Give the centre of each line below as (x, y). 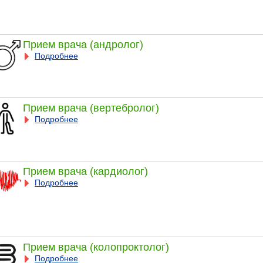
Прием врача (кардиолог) (85, 171)
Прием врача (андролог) (83, 44)
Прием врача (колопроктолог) (96, 247)
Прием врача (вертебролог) (91, 108)
